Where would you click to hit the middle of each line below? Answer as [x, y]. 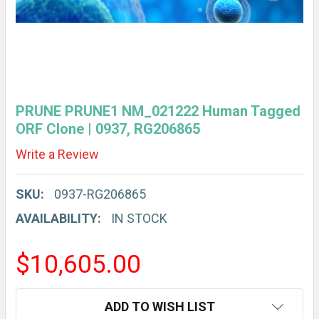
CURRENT [45, 298]
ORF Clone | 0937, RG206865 [108, 129]
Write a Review [57, 154]
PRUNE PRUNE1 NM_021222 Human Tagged [158, 111]
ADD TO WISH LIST [159, 306]
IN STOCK [139, 218]
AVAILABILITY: [58, 218]
